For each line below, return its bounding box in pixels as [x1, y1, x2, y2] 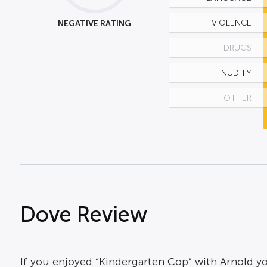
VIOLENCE [211, 18, 252, 27]
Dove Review [20, 203, 147, 226]
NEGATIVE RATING [58, 18, 132, 28]
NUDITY [221, 69, 252, 77]
